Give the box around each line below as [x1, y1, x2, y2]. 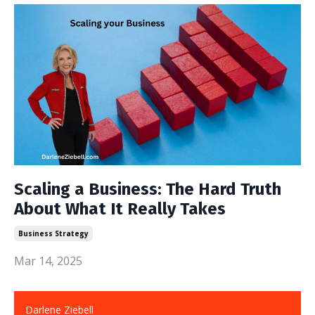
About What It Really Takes [14, 199, 226, 219]
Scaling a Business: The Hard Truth [14, 179, 281, 199]
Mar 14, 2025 [14, 253, 82, 269]
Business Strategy [18, 229, 89, 238]
